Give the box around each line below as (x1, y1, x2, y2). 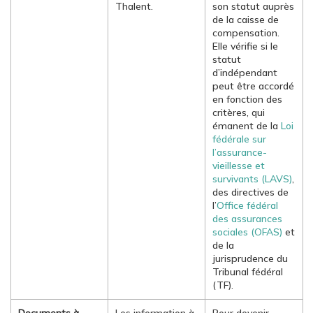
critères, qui (212, 106, 265, 119)
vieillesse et (212, 159, 265, 172)
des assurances (212, 212, 282, 225)
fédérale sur (212, 133, 266, 145)
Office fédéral (217, 199, 278, 212)
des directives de (212, 186, 289, 198)
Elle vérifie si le (212, 40, 278, 52)
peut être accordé (212, 80, 294, 92)
